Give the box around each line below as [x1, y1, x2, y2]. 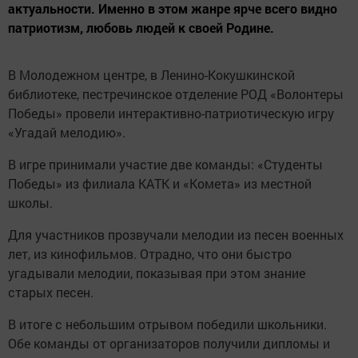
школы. [8, 194, 53, 212]
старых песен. [8, 284, 93, 301]
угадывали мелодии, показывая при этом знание [8, 265, 305, 282]
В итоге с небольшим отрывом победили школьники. [8, 316, 327, 333]
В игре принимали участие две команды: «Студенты [8, 156, 323, 173]
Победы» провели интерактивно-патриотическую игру [8, 105, 334, 122]
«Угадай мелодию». [8, 124, 125, 141]
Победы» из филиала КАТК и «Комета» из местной [8, 175, 312, 193]
